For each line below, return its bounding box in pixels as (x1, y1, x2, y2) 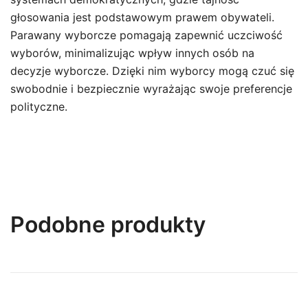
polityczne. (10, 100, 67, 113)
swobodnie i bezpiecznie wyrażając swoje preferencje (10, 82, 292, 96)
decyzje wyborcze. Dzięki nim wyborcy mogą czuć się (10, 64, 294, 78)
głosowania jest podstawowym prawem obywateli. (10, 10, 274, 24)
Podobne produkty (10, 211, 206, 238)
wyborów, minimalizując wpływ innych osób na (10, 46, 254, 60)
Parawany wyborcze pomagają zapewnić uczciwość (10, 28, 283, 42)
